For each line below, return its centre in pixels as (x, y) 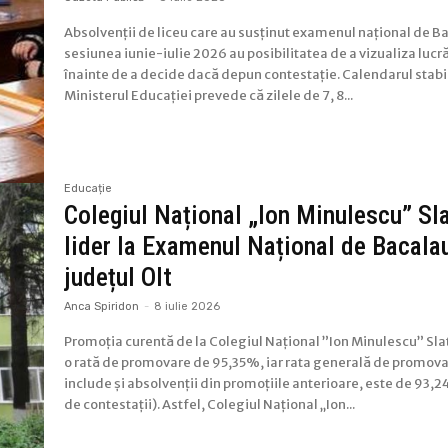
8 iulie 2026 (187, 306)
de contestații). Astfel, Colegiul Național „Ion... (210, 404)
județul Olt (118, 276)
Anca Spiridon (102, 306)
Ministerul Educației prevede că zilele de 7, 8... (209, 95)
